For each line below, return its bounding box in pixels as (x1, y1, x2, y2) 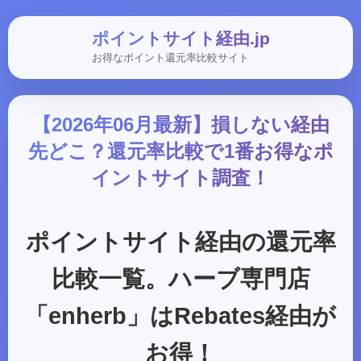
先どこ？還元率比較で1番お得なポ (27, 140, 334, 162)
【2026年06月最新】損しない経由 (31, 114, 330, 135)
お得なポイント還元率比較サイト (91, 52, 249, 64)
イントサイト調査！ (91, 167, 270, 189)
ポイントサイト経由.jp (91, 29, 270, 48)
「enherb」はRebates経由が (25, 303, 336, 329)
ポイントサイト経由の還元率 (25, 229, 336, 255)
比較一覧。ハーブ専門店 (51, 266, 310, 292)
